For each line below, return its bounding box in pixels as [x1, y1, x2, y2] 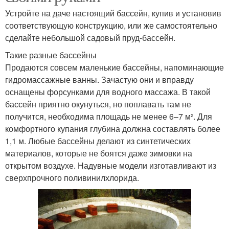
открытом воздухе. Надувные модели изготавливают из [5, 159, 216, 172]
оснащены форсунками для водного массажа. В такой [5, 86, 211, 98]
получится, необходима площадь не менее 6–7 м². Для [5, 110, 212, 123]
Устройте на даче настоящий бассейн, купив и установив [5, 7, 221, 19]
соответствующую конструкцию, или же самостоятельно [5, 19, 217, 32]
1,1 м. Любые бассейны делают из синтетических [5, 135, 191, 147]
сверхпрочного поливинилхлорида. [5, 172, 139, 184]
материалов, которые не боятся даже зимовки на [5, 147, 192, 159]
